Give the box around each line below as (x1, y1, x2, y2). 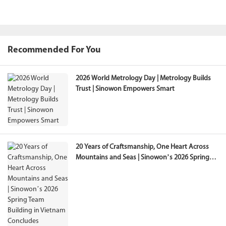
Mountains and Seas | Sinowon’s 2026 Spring (76, 154, 209, 162)
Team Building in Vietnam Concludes (76, 164, 185, 173)
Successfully (76, 175, 111, 183)
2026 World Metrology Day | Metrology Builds (76, 75, 211, 83)
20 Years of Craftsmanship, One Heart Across (76, 143, 209, 151)
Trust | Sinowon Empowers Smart (76, 85, 175, 93)
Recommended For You (8, 45, 101, 55)
